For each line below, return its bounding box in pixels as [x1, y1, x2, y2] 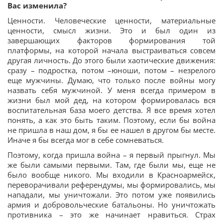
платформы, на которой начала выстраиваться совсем [7, 45, 216, 56]
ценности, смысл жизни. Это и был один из [7, 25, 216, 36]
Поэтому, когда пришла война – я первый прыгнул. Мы [7, 150, 216, 160]
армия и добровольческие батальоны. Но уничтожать [7, 200, 216, 210]
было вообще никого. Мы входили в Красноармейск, [7, 170, 216, 180]
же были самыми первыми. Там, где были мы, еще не [7, 160, 216, 170]
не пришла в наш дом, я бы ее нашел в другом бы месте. [7, 125, 216, 135]
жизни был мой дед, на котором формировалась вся [7, 95, 216, 106]
